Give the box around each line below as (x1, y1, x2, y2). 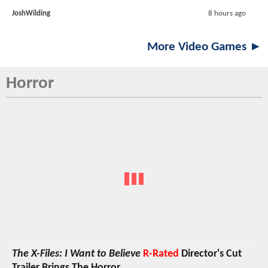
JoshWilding (12, 10, 50, 18)
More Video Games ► (147, 41, 262, 54)
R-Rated (143, 248, 179, 260)
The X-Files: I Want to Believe (12, 248, 141, 260)
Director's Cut (179, 248, 242, 260)
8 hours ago (208, 10, 246, 18)
